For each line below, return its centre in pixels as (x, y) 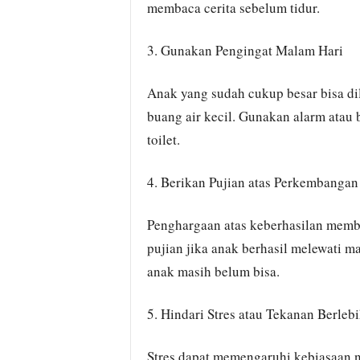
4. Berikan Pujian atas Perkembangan (252, 182)
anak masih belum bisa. (213, 271)
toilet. (163, 139)
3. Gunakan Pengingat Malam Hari (245, 50)
